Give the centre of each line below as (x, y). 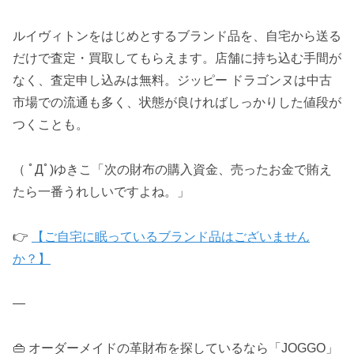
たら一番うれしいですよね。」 (101, 191)
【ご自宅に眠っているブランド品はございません (171, 236)
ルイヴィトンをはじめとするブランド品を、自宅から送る (177, 36)
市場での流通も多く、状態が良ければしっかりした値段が (177, 102)
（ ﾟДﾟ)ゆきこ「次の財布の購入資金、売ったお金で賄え (172, 169)
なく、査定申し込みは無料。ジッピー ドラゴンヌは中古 (172, 80)
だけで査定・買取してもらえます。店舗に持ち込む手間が (177, 58)
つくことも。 (51, 124)
